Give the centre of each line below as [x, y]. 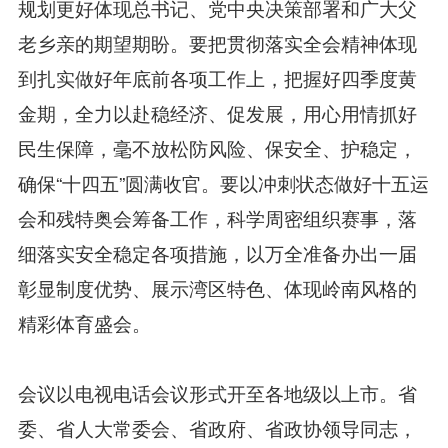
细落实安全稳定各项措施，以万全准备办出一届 [217, 252]
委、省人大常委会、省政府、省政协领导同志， [217, 427]
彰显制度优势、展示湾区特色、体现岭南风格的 [217, 287]
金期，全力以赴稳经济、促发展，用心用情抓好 [217, 112]
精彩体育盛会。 [84, 322]
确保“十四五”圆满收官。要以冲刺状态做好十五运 [223, 182]
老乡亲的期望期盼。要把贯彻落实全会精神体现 [217, 42]
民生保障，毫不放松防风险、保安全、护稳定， [217, 147]
